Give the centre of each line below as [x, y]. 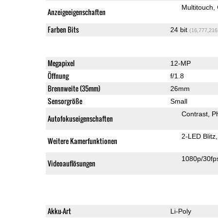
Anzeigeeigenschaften [76, 12]
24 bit [180, 29]
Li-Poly [181, 211]
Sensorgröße [65, 101]
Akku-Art [59, 211]
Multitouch [197, 7]
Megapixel [61, 63]
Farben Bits [63, 29]
